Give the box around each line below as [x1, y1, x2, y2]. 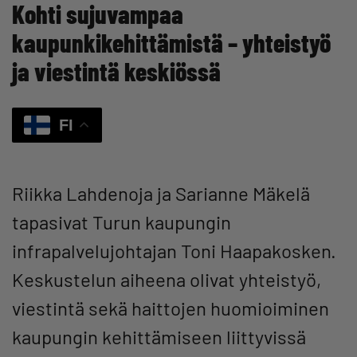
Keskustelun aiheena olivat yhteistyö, [12, 268, 321, 292]
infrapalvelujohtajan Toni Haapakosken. [12, 239, 336, 263]
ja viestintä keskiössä [12, 55, 221, 86]
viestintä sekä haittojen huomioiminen [12, 296, 329, 320]
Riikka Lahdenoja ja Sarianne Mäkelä [12, 182, 310, 206]
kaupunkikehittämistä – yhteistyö [12, 26, 331, 57]
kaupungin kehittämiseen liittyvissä [12, 325, 306, 349]
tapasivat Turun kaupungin [12, 210, 231, 234]
